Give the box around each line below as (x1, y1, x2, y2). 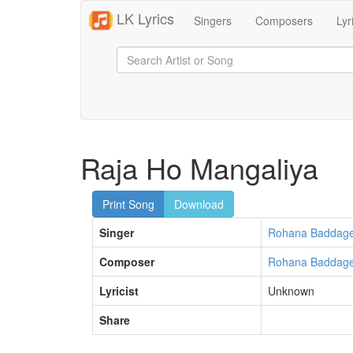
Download (174, 196, 224, 212)
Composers (255, 13, 313, 28)
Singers (194, 13, 232, 28)
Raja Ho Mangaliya (80, 147, 318, 188)
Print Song (102, 196, 154, 212)
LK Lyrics (113, 7, 174, 28)
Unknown (268, 283, 314, 299)
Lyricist (99, 283, 139, 299)
